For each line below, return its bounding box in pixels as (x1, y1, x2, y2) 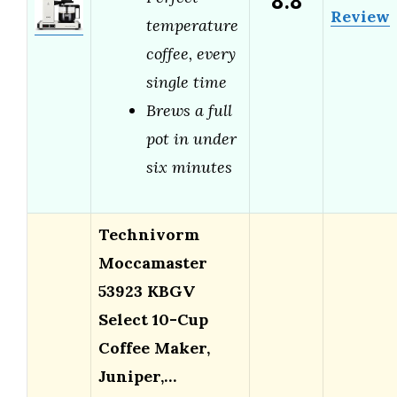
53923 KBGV (98, 281, 195, 302)
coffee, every (146, 43, 236, 65)
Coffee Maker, (98, 338, 210, 359)
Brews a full (146, 100, 232, 121)
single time (146, 72, 227, 93)
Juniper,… (98, 366, 176, 387)
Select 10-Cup (98, 309, 208, 331)
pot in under (146, 128, 237, 150)
